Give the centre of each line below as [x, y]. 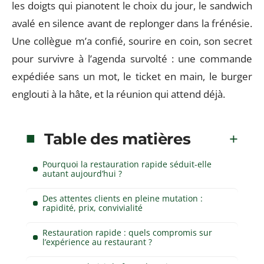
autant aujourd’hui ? [82, 173]
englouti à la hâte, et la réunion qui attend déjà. [118, 94]
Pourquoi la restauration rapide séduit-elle [127, 164]
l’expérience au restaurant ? [97, 242]
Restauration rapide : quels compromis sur [127, 232]
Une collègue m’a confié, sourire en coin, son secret [132, 41]
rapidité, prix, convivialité [93, 207]
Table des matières [118, 139]
